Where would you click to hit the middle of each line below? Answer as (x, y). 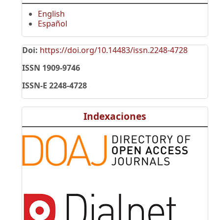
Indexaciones (115, 116)
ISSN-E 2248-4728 (55, 86)
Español (53, 24)
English (51, 14)
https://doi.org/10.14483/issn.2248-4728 (114, 50)
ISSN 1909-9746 (51, 68)
